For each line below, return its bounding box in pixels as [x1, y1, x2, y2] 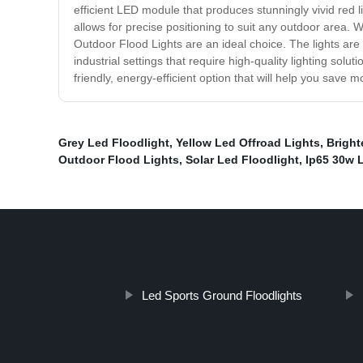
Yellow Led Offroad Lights [176, 136, 320, 150]
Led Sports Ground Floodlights [141, 288, 302, 303]
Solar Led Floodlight [186, 153, 299, 167]
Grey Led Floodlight [58, 136, 169, 150]
